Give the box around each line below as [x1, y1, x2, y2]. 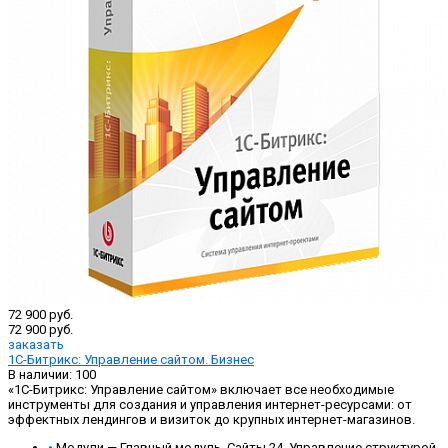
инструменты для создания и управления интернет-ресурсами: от [8, 397, 412, 413]
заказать [8, 337, 64, 353]
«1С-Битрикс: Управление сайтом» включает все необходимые [8, 382, 394, 398]
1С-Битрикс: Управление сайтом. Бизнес [8, 352, 254, 368]
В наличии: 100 [8, 367, 96, 383]
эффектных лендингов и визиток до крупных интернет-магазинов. [8, 412, 415, 428]
